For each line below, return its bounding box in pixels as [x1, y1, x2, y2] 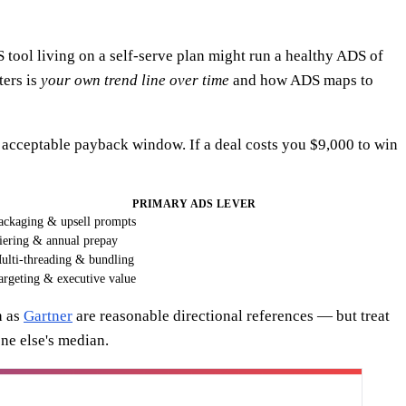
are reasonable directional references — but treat [72, 306, 390, 324]
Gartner [24, 306, 72, 324]
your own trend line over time [41, 71, 229, 89]
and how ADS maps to [229, 71, 373, 89]
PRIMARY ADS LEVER [132, 197, 256, 210]
